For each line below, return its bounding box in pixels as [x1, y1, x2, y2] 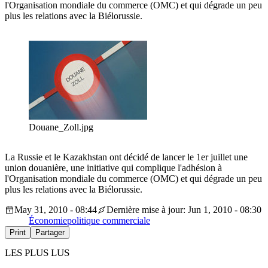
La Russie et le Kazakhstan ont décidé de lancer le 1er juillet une [5, 152, 248, 163]
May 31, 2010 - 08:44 [14, 205, 97, 215]
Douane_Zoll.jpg [29, 122, 93, 133]
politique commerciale [67, 215, 150, 226]
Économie [29, 215, 67, 226]
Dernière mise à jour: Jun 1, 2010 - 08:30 [106, 205, 261, 215]
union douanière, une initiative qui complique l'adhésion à [5, 163, 222, 173]
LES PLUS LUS [5, 247, 69, 259]
